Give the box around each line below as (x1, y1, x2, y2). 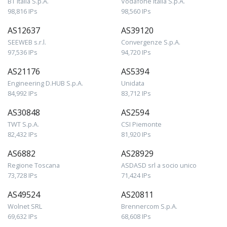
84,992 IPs (8, 89, 37, 98)
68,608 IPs (121, 212, 151, 221)
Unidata (121, 79, 144, 88)
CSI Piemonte (121, 120, 162, 129)
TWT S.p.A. (8, 120, 39, 129)
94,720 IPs (121, 48, 151, 57)
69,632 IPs (8, 212, 37, 221)
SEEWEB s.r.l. (8, 37, 46, 47)
